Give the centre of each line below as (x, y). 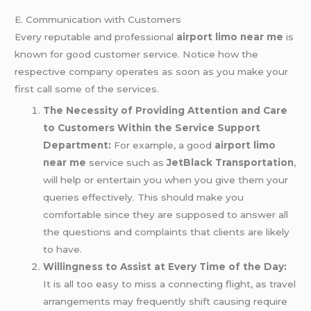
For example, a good (163, 145)
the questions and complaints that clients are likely (167, 232)
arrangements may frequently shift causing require (166, 302)
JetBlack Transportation (230, 163)
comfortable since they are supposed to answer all (166, 215)
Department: (77, 145)
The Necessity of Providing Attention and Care (166, 111)
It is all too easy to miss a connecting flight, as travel (170, 284)
